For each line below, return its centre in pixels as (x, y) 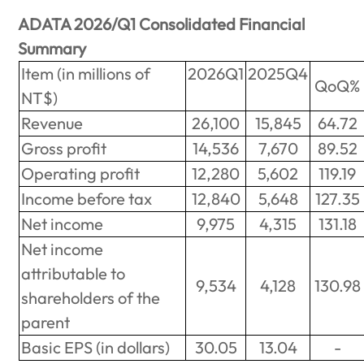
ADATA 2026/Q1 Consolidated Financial (162, 24)
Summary (52, 49)
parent (46, 323)
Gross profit (64, 149)
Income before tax (87, 199)
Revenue (52, 123)
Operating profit (81, 174)
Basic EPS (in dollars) (96, 348)
